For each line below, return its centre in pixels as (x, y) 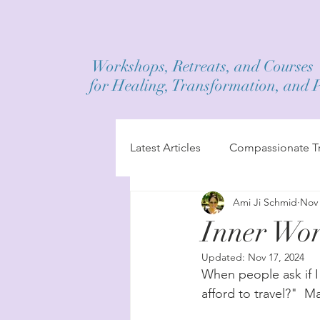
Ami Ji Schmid (265, 202)
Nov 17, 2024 (276, 257)
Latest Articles (165, 147)
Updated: (225, 257)
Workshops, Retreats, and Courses (201, 66)
